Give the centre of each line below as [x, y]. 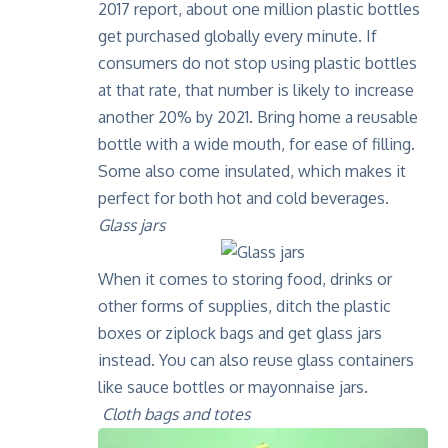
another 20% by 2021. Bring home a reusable [258, 117]
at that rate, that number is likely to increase [256, 90]
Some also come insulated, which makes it [252, 171]
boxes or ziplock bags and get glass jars [240, 333]
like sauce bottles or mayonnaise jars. [233, 387]
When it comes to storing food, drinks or [245, 279]
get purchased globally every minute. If [237, 36]
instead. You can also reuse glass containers [256, 360]
